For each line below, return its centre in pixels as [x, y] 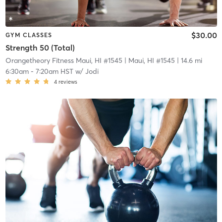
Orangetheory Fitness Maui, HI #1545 [64, 61]
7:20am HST [54, 72]
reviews [68, 82]
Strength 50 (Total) [40, 48]
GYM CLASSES [28, 35]
